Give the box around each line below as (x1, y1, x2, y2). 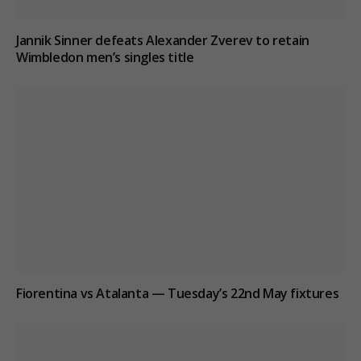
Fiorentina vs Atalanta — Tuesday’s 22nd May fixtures (16, 284, 339, 302)
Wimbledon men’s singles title (16, 48, 194, 67)
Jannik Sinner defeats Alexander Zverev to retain (16, 31, 309, 50)
